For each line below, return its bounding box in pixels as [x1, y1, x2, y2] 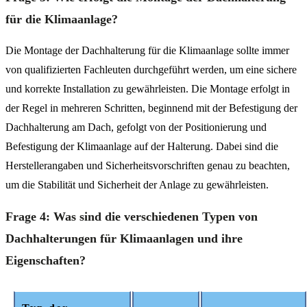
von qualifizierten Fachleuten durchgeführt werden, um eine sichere [5, 63, 297, 75]
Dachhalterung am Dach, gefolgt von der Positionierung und [5, 121, 267, 133]
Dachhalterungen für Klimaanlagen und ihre [5, 231, 243, 245]
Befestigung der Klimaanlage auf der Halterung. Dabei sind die [5, 140, 278, 152]
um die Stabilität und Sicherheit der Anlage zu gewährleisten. [5, 178, 269, 191]
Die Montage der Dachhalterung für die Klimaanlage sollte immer [5, 44, 289, 56]
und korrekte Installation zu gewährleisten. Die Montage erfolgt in [5, 82, 290, 95]
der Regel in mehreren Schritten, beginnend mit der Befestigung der [5, 101, 297, 114]
